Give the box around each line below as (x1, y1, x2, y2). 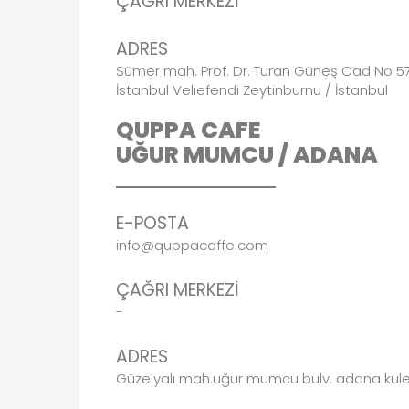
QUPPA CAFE (116, 114, 261, 146)
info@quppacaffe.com (116, 236, 268, 255)
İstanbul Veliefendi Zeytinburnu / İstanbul (116, 80, 395, 100)
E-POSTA (116, 211, 189, 236)
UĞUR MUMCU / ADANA (116, 139, 378, 171)
